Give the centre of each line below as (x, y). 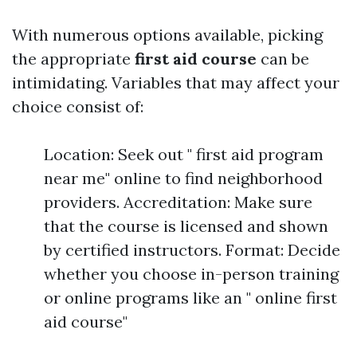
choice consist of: (78, 106)
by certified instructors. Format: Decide (192, 250)
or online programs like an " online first (190, 298)
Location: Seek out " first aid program (184, 154)
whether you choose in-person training (191, 274)
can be (283, 59)
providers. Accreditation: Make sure (178, 202)
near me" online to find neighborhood (183, 178)
